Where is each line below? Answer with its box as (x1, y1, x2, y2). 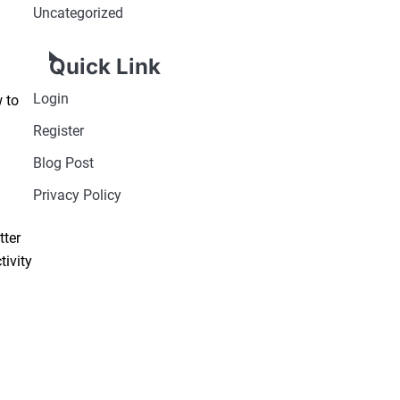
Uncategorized (32, 4, 123, 22)
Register (32, 122, 84, 140)
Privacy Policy (32, 187, 121, 204)
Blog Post (32, 154, 94, 172)
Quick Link (48, 54, 161, 80)
